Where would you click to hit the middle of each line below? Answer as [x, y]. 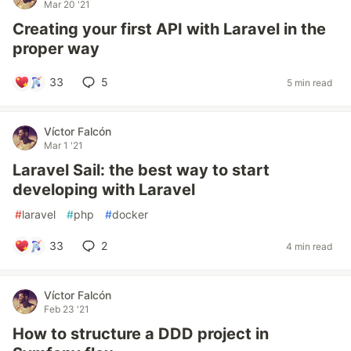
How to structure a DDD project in [141, 334]
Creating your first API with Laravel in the [169, 29]
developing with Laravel [104, 190]
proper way [56, 49]
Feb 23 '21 [67, 309]
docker [130, 214]
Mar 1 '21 [63, 145]
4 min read [309, 246]
